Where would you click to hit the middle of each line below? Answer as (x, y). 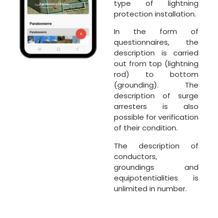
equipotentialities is (156, 178)
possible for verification (156, 117)
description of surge (156, 96)
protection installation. (155, 14)
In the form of (156, 32)
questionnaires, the (156, 42)
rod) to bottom (156, 74)
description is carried (156, 53)
